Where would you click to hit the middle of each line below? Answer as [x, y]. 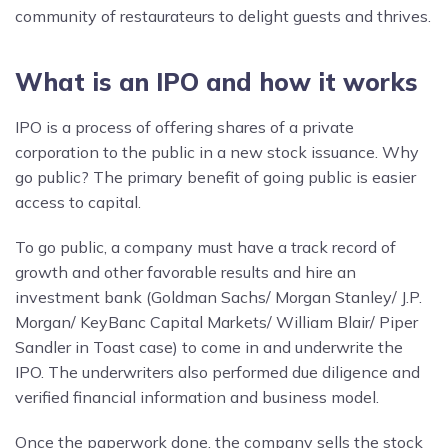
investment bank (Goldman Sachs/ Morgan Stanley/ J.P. [218, 296]
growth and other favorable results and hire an [185, 271]
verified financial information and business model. [197, 396]
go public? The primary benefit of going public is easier [215, 176]
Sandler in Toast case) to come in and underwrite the [209, 346]
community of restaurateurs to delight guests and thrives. [223, 15]
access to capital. [78, 201]
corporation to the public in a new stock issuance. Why [217, 151]
